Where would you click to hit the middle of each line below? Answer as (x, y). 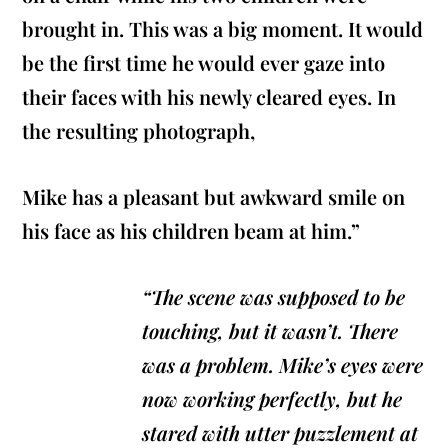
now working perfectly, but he (272, 399)
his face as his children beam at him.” (194, 231)
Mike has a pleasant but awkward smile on (214, 197)
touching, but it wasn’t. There (270, 331)
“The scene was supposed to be (274, 297)
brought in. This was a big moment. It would (223, 29)
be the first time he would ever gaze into (204, 63)
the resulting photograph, (139, 131)
